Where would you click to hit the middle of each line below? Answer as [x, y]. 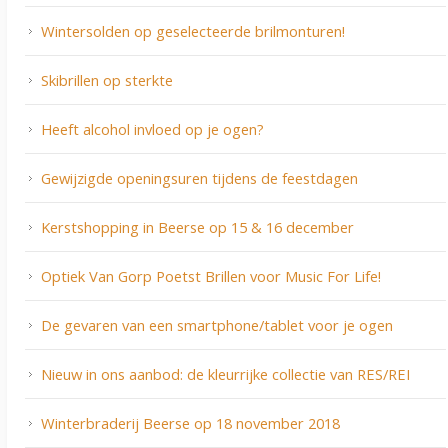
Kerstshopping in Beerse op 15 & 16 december [197, 227]
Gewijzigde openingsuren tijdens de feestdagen [199, 178]
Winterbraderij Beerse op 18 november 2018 [190, 423]
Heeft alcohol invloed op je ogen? [152, 129]
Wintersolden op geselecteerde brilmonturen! [193, 31]
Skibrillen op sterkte [107, 80]
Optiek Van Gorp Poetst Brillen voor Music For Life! [211, 276]
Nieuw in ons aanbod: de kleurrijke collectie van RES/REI [225, 374]
